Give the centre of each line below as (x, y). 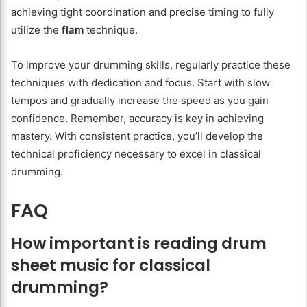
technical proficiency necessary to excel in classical (136, 153)
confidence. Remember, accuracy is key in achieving (137, 118)
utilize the (36, 29)
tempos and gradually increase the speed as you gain (140, 100)
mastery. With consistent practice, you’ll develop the (137, 136)
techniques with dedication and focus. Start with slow (140, 82)
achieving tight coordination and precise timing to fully (143, 12)
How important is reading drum (139, 244)
